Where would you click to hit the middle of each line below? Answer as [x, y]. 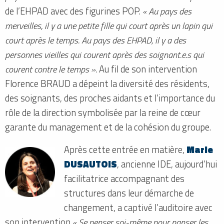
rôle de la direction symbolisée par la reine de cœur [103, 112]
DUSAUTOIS [91, 164]
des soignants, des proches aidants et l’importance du [110, 98]
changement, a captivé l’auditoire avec [138, 207]
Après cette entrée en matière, [125, 149]
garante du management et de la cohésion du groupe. [108, 127]
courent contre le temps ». [51, 69]
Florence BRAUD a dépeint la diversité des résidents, [107, 83]
